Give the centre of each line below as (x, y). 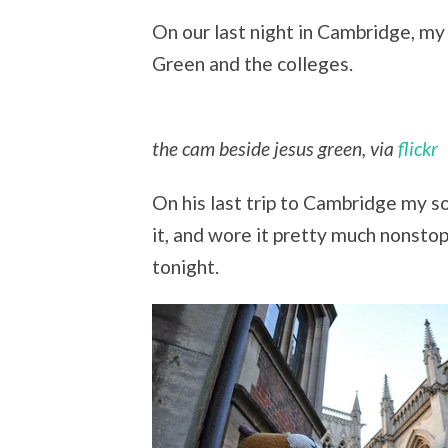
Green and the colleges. (252, 64)
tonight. (185, 266)
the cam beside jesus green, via (275, 149)
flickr (418, 149)
